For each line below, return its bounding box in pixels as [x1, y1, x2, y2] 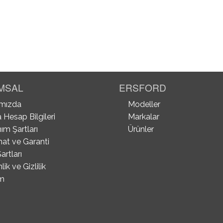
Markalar [127, 112, 159, 122]
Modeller [127, 100, 160, 110]
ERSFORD [119, 81, 166, 95]
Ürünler [127, 124, 154, 134]
